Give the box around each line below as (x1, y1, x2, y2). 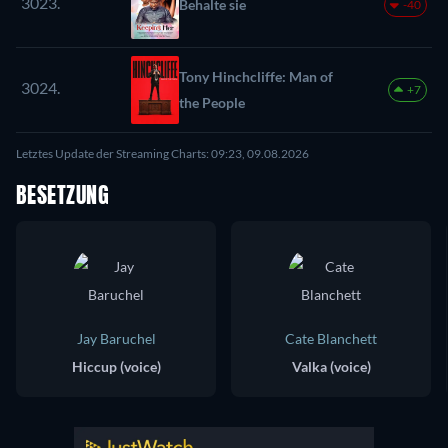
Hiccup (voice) (71, 358, 161, 376)
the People (179, 94, 245, 112)
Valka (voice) (291, 358, 371, 376)
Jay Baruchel (76, 330, 156, 348)
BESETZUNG (16, 186, 109, 209)
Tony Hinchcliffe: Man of (179, 68, 333, 86)
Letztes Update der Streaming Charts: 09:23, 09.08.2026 (16, 146, 309, 162)
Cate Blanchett (285, 330, 377, 348)
